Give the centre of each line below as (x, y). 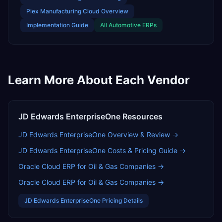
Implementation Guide (57, 25)
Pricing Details (122, 200)
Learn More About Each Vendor (99, 80)
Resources (141, 116)
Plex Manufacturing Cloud (63, 11)
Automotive (125, 25)
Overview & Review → (142, 135)
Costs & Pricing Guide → (146, 150)
